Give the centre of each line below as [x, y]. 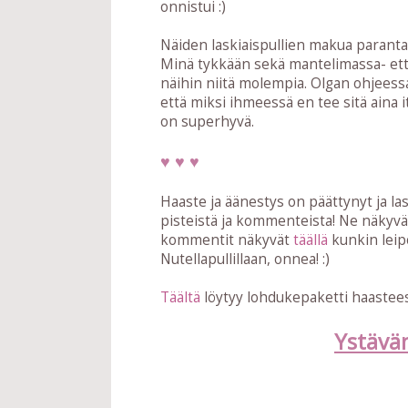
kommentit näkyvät [227, 240]
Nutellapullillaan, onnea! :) [245, 260]
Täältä [180, 298]
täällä [311, 240]
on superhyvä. [207, 122]
